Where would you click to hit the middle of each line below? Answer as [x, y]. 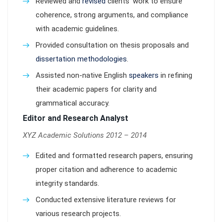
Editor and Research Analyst [76, 118]
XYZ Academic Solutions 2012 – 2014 [85, 135]
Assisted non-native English [82, 75]
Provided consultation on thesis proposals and [112, 45]
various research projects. [78, 214]
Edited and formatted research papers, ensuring [114, 156]
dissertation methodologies [81, 59]
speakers [144, 75]
